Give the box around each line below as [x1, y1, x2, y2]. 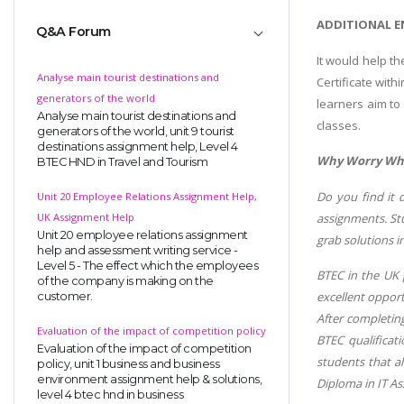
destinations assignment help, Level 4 [37, 139, 238, 153]
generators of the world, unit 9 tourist [37, 124, 234, 138]
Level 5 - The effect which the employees [37, 258, 258, 272]
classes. [317, 116, 361, 133]
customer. [37, 289, 93, 303]
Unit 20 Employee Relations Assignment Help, [37, 188, 257, 203]
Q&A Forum [36, 23, 111, 41]
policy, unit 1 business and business [37, 356, 219, 371]
